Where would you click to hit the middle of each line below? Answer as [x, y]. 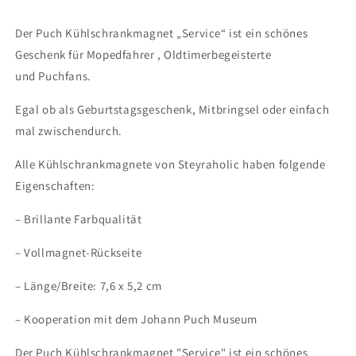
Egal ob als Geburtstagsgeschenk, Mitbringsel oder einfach [172, 109]
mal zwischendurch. [69, 130]
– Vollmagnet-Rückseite [79, 252]
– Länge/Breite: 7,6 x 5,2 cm [89, 285]
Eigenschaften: [55, 185]
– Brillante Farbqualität [79, 219]
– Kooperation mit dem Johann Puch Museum [136, 319]
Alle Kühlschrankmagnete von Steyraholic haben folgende [170, 164]
